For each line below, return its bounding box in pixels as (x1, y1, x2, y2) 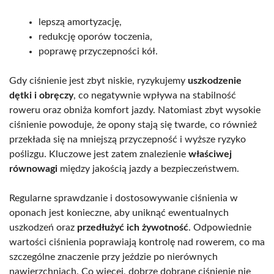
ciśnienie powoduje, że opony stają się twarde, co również (9, 119, 257, 130)
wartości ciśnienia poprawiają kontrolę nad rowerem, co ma (9, 237, 265, 247)
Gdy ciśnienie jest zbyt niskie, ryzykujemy (9, 75, 188, 86)
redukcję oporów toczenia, (39, 31, 152, 42)
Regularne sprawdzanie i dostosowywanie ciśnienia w (9, 193, 238, 203)
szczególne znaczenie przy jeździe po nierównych (9, 251, 218, 262)
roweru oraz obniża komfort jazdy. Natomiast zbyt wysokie (9, 105, 261, 115)
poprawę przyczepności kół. (39, 46, 158, 56)
